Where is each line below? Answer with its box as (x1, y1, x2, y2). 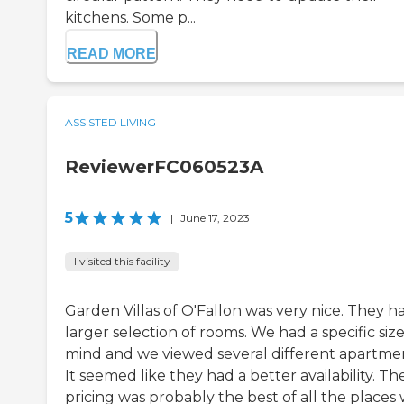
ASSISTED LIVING (65, 115, 156, 130)
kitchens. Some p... (65, 9, 196, 27)
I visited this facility (74, 254, 170, 269)
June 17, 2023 (180, 211, 250, 225)
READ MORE (67, 46, 156, 62)
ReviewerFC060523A (65, 156, 263, 179)
